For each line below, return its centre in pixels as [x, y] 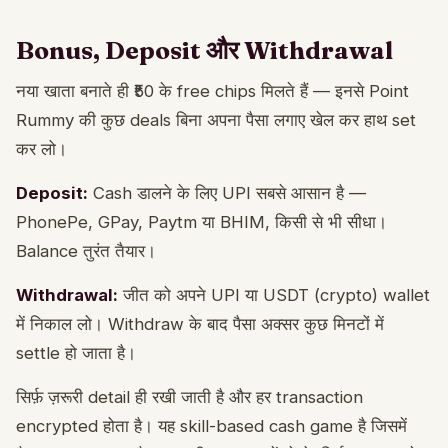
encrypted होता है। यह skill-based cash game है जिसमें [211, 425]
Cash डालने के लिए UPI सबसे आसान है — [227, 192]
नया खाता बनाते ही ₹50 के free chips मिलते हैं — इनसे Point [212, 90]
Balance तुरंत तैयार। [86, 250]
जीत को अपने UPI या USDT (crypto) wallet [274, 294]
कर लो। [41, 148]
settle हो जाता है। [76, 352]
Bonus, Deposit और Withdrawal [204, 49]
